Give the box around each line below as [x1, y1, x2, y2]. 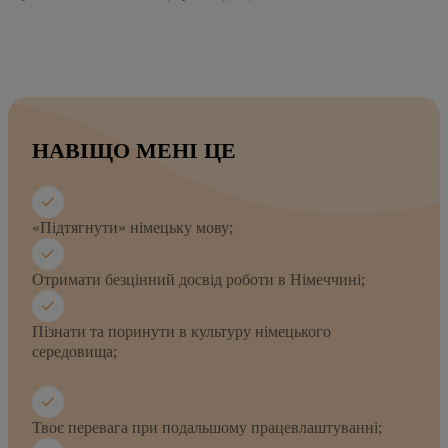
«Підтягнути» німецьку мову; [32, 218, 233, 236]
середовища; [32, 342, 117, 360]
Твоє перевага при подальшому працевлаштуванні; [32, 418, 382, 436]
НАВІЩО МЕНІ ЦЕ [32, 137, 236, 163]
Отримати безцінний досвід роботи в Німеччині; [32, 270, 365, 288]
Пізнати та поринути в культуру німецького [32, 322, 331, 340]
